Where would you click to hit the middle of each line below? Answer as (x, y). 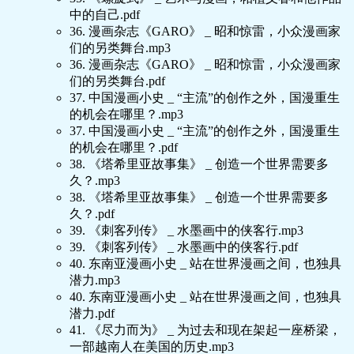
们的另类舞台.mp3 (120, 48)
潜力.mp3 (95, 281)
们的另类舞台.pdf (117, 81)
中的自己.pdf (105, 15)
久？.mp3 (95, 181)
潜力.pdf (92, 314)
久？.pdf (92, 214)
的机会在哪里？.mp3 (126, 115)
